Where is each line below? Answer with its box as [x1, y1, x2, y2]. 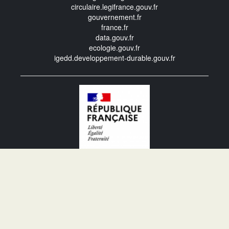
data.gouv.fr [95, 32, 134, 42]
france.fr [101, 21, 128, 32]
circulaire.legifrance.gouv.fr [71, 1, 158, 12]
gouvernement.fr [87, 11, 142, 22]
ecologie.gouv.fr [89, 42, 140, 53]
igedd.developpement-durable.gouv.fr [54, 52, 175, 63]
